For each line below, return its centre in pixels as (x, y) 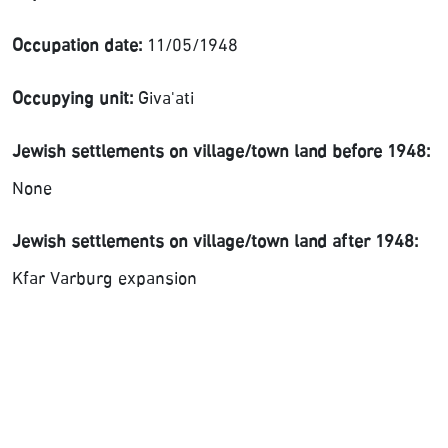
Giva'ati (163, 100)
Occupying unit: (72, 100)
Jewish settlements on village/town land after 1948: (215, 243)
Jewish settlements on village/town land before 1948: (221, 153)
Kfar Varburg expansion (104, 280)
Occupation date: (77, 47)
